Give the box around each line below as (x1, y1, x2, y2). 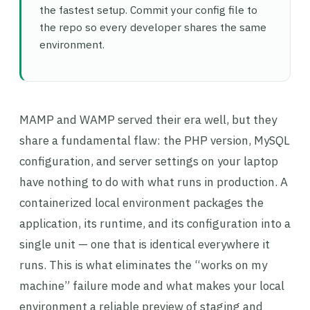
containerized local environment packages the (19, 195, 264, 210)
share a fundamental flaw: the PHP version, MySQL (19, 133, 290, 148)
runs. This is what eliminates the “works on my (19, 257, 267, 273)
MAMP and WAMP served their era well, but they (19, 112, 277, 127)
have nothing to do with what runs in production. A (19, 174, 288, 190)
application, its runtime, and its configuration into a (19, 216, 291, 231)
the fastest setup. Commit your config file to (39, 3, 257, 17)
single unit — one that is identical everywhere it (19, 237, 270, 252)
